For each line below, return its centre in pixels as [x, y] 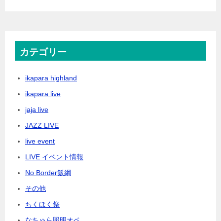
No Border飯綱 [48, 172]
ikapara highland [51, 78]
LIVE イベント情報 [54, 157]
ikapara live [43, 93]
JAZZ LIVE [42, 125]
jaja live [37, 109]
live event [40, 141]
